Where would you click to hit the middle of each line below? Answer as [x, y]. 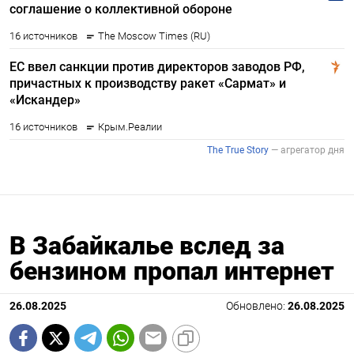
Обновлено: [257, 307]
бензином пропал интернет [172, 271]
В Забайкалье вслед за [147, 246]
